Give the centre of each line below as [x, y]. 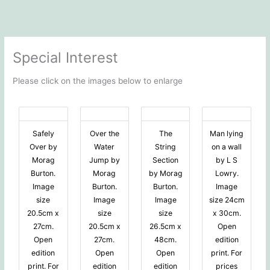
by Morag [165, 174]
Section [166, 160]
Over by [43, 147]
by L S [227, 160]
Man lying [227, 134]
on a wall [227, 147]
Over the [104, 134]
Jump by [104, 160]
